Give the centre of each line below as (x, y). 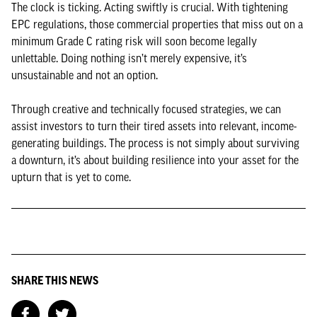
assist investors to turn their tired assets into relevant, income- (154, 126)
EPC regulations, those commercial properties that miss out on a (157, 24)
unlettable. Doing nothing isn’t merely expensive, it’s (129, 58)
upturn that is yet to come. (71, 177)
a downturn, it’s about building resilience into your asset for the (155, 160)
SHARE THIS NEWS (55, 280)
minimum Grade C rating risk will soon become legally (134, 41)
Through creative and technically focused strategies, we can (146, 109)
